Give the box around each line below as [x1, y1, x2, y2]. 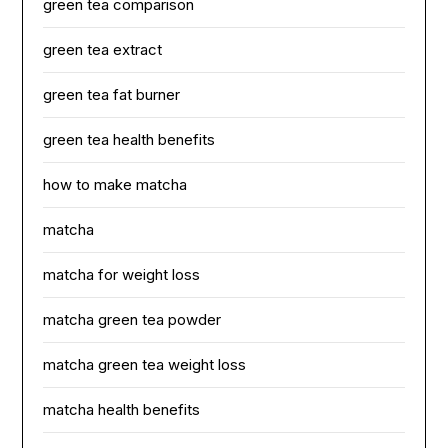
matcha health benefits [43, 400, 201, 420]
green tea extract [43, 40, 163, 60]
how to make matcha [43, 175, 188, 195]
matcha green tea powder [43, 310, 222, 330]
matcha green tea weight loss [43, 355, 247, 375]
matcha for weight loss [43, 265, 201, 285]
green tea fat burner [43, 85, 181, 105]
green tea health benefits [43, 130, 216, 150]
